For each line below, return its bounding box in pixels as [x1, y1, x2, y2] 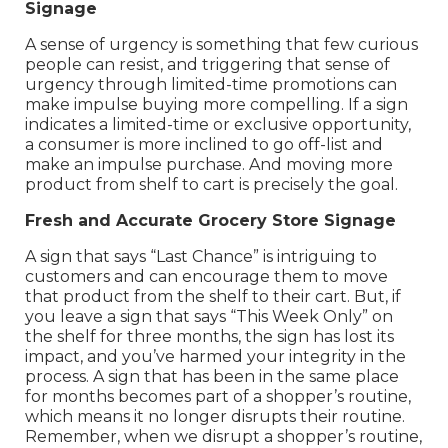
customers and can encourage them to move [25, 267, 388, 287]
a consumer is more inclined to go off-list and [25, 135, 383, 155]
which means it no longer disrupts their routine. [25, 407, 405, 427]
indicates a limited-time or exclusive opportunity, [25, 115, 411, 135]
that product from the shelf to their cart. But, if [25, 287, 401, 307]
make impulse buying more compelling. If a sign [25, 95, 408, 115]
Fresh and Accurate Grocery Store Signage [25, 211, 396, 231]
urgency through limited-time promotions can [25, 75, 397, 95]
